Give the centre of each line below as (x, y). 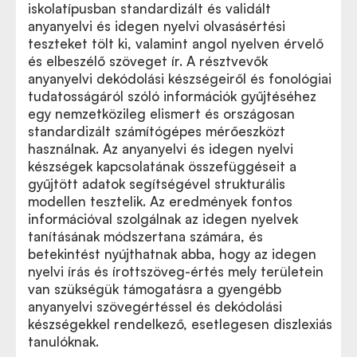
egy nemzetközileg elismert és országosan (161, 114)
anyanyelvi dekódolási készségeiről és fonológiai (180, 78)
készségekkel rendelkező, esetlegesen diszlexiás (180, 324)
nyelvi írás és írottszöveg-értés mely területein (176, 271)
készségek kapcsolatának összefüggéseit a (162, 166)
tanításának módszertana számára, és (145, 236)
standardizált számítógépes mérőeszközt (157, 131)
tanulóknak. (63, 341)
